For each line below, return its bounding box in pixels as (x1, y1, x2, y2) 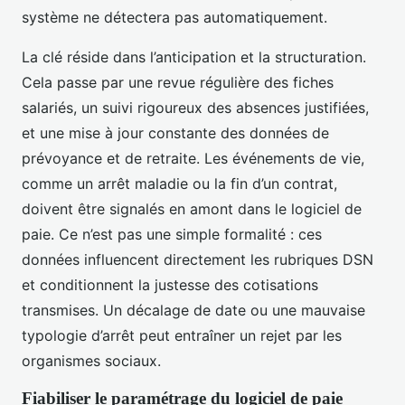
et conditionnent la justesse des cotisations (22, 276, 318, 295)
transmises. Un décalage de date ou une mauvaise (22, 301, 365, 320)
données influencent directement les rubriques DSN (22, 250, 373, 269)
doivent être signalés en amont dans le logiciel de (22, 200, 362, 219)
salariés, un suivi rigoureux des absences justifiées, (22, 99, 369, 118)
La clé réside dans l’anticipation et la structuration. (22, 48, 366, 67)
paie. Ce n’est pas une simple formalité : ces (22, 225, 322, 244)
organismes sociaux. (22, 352, 161, 371)
